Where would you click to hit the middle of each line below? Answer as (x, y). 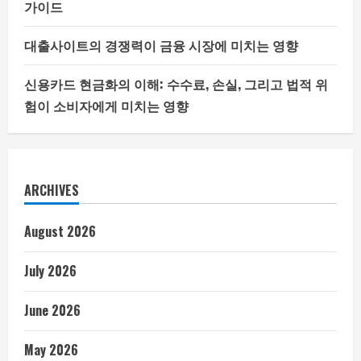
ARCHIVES (52, 190)
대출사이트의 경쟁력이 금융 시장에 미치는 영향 (161, 45)
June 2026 (52, 310)
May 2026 (51, 350)
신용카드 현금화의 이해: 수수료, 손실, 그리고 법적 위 (176, 84)
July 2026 (50, 271)
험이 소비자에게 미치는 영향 (106, 106)
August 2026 (60, 231)
